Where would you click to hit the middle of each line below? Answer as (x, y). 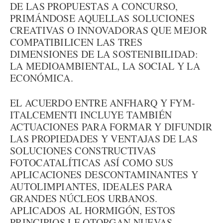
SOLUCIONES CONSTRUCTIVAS (83, 151)
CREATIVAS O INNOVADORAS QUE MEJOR (109, 30)
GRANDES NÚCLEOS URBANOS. (84, 198)
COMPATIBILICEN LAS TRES (76, 42)
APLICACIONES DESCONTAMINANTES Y (104, 174)
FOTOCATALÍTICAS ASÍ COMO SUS (92, 163)
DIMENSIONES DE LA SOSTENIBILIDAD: (104, 54)
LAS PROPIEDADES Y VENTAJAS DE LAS (104, 139)
